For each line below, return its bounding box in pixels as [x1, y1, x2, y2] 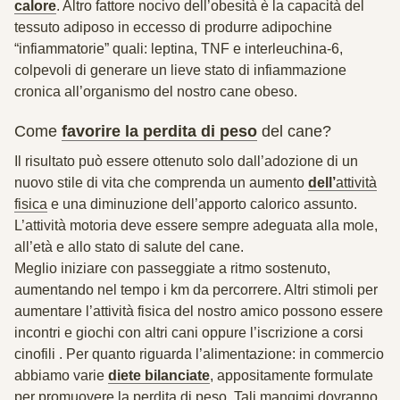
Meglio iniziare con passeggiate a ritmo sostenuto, [14, 261, 330, 276]
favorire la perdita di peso [62, 122, 257, 140]
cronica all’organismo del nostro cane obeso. [14, 84, 297, 99]
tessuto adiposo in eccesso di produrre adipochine [14, 20, 332, 35]
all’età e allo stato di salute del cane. [14, 239, 244, 254]
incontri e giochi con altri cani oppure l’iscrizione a [14, 325, 333, 340]
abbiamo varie [14, 368, 108, 383]
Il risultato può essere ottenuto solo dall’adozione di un [14, 154, 358, 169]
